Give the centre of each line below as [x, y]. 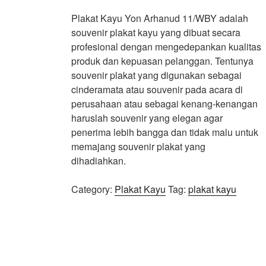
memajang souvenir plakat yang [138, 146]
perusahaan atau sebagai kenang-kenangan [164, 104]
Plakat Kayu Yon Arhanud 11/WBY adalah [159, 18]
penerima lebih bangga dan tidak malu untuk [164, 132]
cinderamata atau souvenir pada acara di [157, 89]
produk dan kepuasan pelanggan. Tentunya [162, 61]
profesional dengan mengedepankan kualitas [166, 47]
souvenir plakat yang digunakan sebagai [156, 75]
